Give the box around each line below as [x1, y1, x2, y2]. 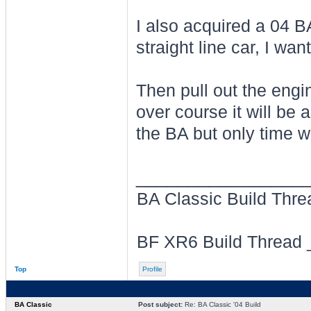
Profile [142, 265, 162, 273]
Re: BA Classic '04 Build [182, 301, 261, 308]
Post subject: [137, 301, 183, 308]
